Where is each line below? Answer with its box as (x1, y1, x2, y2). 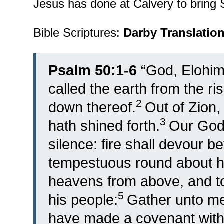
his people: (48, 192, 118, 208)
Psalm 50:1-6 (48, 62, 137, 78)
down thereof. (48, 99, 136, 115)
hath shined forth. (48, 118, 160, 134)
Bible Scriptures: (33, 26, 123, 39)
